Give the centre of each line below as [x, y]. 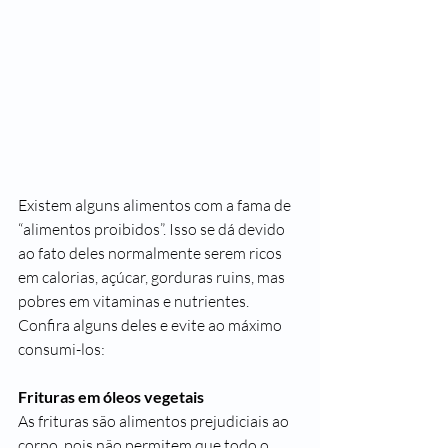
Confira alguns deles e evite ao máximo [151, 325]
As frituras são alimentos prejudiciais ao [155, 421]
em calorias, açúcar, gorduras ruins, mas [153, 277]
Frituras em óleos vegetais [111, 396]
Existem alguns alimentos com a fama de [156, 205]
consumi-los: [61, 349]
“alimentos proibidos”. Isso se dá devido [153, 229]
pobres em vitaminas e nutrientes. [135, 301]
